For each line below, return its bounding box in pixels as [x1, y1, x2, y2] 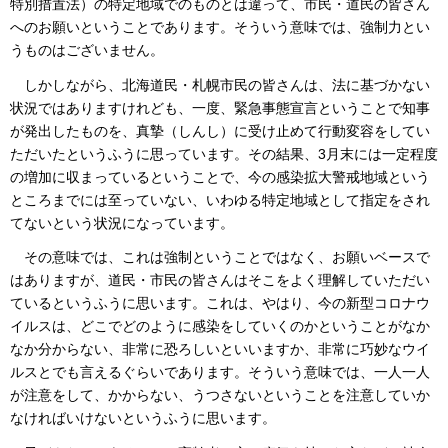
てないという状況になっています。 [10, 214, 234, 231]
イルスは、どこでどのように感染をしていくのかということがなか [10, 318, 430, 335]
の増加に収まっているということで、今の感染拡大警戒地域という [10, 168, 430, 185]
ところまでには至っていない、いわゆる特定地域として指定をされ [10, 191, 430, 208]
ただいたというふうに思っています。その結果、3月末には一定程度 [10, 145, 438, 162]
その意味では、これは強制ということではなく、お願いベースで [10, 249, 430, 266]
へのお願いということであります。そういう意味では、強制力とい [10, 19, 430, 36]
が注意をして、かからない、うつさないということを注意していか [10, 387, 430, 404]
